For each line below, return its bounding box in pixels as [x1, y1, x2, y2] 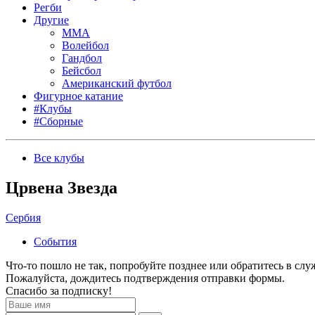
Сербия [6, 211, 41, 224]
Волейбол [62, 39, 109, 51]
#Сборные [34, 115, 83, 127]
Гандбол [62, 52, 102, 64]
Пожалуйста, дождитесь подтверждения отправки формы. [6, 271, 285, 284]
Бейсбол [62, 65, 101, 77]
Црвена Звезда [6, 178, 117, 197]
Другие [34, 14, 69, 26]
